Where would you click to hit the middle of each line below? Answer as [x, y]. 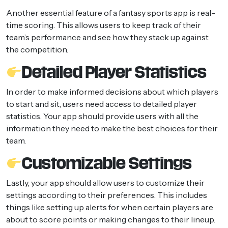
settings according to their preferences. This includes [107, 195]
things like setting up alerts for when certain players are [110, 207]
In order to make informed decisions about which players [112, 91]
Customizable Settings [107, 163]
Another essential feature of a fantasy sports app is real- [111, 12]
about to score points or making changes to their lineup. [111, 219]
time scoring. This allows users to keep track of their [104, 25]
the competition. [37, 49]
